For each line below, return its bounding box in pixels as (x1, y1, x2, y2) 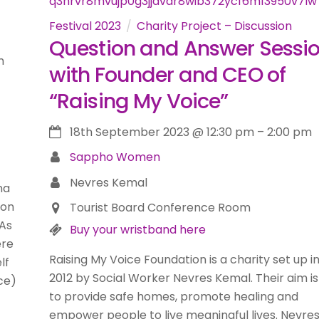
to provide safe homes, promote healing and (48, 288, 298, 305)
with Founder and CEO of (48, 61, 286, 90)
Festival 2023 (48, 18, 121, 35)
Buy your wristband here (69, 221, 206, 239)
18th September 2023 (69, 123, 189, 140)
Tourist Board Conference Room (69, 199, 251, 216)
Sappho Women (69, 149, 160, 166)
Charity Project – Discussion (136, 18, 292, 35)
